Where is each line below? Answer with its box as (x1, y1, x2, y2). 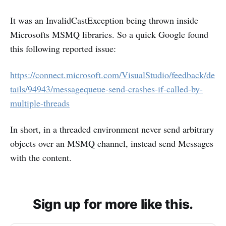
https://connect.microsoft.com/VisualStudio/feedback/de (10, 69, 215, 81)
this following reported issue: (10, 42, 116, 54)
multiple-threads (10, 97, 70, 109)
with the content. (10, 151, 72, 163)
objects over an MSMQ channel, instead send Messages (10, 137, 213, 149)
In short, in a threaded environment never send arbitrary (10, 123, 214, 135)
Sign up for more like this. (33, 196, 193, 212)
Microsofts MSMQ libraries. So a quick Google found (10, 28, 208, 40)
